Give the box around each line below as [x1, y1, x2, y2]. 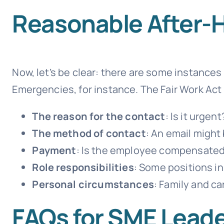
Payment [32, 143, 76, 157]
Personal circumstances [32, 177, 154, 191]
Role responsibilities [32, 160, 134, 174]
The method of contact [32, 126, 146, 140]
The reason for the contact [32, 109, 165, 123]
